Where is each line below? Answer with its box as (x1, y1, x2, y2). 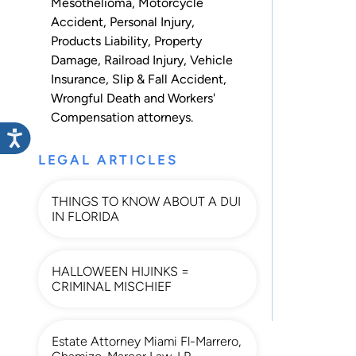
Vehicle (190, 52, 233, 68)
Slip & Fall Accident (112, 71, 223, 87)
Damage (51, 52, 98, 68)
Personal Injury (110, 14, 192, 29)
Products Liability (51, 33, 148, 48)
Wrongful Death (51, 90, 141, 106)
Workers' (168, 90, 215, 106)
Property (154, 33, 202, 48)
